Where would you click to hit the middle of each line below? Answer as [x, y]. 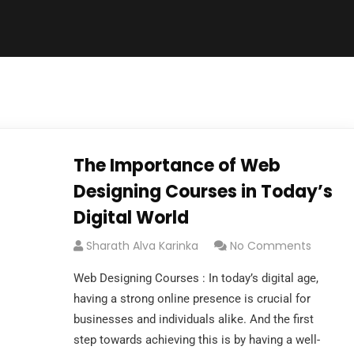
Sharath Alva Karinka [142, 246]
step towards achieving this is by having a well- [196, 340]
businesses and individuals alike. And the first [193, 319]
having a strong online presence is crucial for [192, 299]
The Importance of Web [177, 166]
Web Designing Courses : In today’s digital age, [196, 278]
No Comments [270, 246]
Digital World [131, 218]
